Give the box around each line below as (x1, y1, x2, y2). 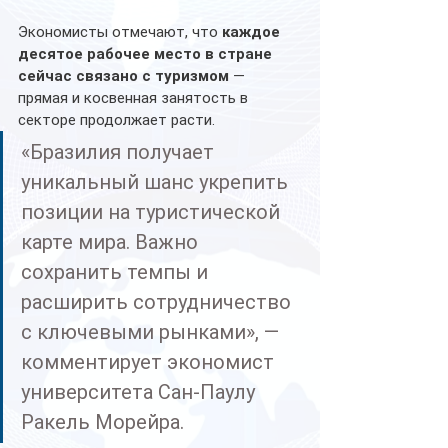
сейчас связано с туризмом (18, 66, 229, 85)
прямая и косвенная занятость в (18, 88, 252, 107)
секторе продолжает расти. (18, 110, 215, 129)
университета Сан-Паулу (21, 379, 260, 404)
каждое (222, 22, 284, 41)
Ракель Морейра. (21, 409, 184, 434)
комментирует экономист (21, 349, 279, 374)
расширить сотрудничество (21, 289, 296, 314)
